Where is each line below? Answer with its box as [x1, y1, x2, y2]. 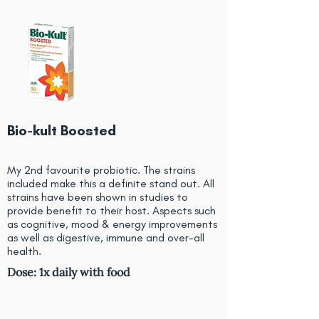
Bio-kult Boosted [7, 122, 116, 139]
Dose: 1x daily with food [7, 265, 130, 279]
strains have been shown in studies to [7, 190, 188, 204]
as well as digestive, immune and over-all [7, 231, 204, 244]
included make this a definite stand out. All [7, 177, 214, 190]
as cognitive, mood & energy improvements [7, 217, 217, 231]
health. [7, 244, 41, 258]
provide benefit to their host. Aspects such [7, 204, 216, 217]
